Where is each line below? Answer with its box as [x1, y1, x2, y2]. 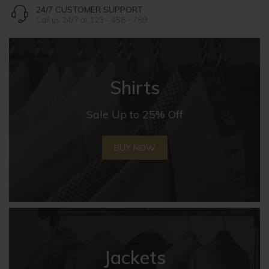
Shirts [109, 76, 160, 100]
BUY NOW [113, 142, 156, 154]
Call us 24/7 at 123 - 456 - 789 [36, 14, 147, 25]
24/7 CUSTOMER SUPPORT [36, 4, 143, 15]
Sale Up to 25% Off [86, 107, 183, 122]
